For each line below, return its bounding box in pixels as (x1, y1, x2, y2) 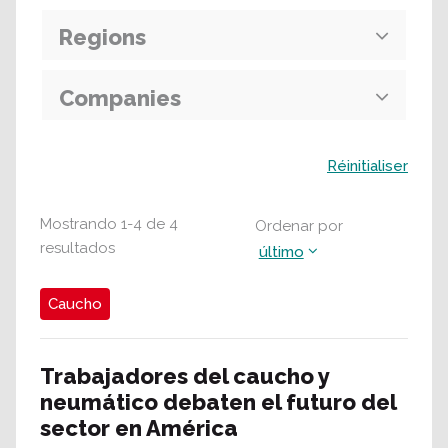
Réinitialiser (327, 157, 408, 175)
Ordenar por (254, 217, 343, 235)
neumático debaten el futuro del (40, 389, 396, 415)
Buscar (39, 151, 80, 166)
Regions (59, 24, 146, 50)
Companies (59, 84, 181, 111)
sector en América (40, 415, 238, 441)
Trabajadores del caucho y (40, 363, 329, 389)
